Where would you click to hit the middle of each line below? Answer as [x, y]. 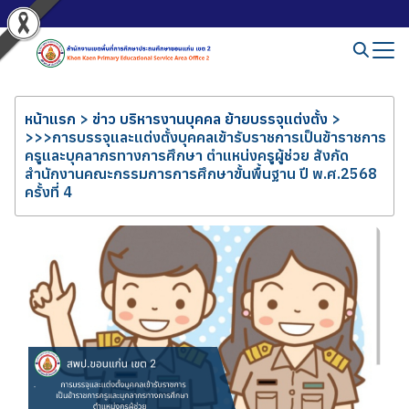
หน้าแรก [50, 119]
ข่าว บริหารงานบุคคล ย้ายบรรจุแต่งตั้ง [210, 119]
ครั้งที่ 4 [48, 192]
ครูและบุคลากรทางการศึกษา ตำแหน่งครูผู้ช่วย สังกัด [187, 155]
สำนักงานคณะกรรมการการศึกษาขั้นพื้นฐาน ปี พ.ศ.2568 [201, 173]
